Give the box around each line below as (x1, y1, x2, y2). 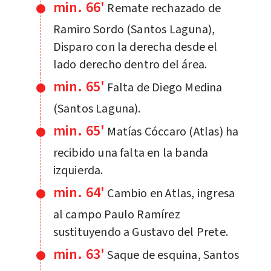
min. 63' (53, 243, 105, 265)
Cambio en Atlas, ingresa (107, 184, 235, 202)
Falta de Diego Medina (107, 79, 223, 96)
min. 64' (53, 181, 105, 203)
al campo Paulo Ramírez (53, 206, 180, 223)
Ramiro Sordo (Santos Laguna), (53, 21, 215, 38)
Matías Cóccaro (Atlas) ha (107, 123, 239, 140)
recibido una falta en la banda (53, 144, 209, 162)
